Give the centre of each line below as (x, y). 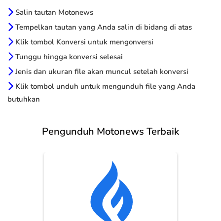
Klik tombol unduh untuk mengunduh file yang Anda (104, 87)
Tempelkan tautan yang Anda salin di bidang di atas (103, 27)
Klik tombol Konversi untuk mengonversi (83, 42)
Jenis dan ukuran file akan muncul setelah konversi (101, 72)
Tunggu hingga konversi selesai (68, 57)
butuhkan (24, 99)
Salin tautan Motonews (53, 13)
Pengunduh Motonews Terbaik (110, 132)
